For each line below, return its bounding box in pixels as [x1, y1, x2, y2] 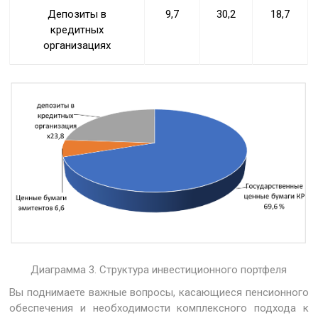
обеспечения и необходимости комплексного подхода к [9, 301, 309, 314]
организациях [43, 38, 111, 52]
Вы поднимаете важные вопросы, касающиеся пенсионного [9, 285, 309, 299]
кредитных [50, 23, 104, 36]
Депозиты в [48, 7, 107, 21]
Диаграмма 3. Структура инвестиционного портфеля [31, 263, 287, 276]
